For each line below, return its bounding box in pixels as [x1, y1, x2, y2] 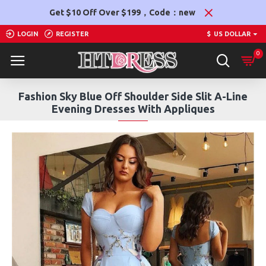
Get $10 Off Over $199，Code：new [49, 7, 195, 17]
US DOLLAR [214, 30, 251, 37]
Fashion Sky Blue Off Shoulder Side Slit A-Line [18, 90, 248, 102]
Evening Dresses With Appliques [51, 103, 215, 115]
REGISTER [56, 30, 88, 37]
